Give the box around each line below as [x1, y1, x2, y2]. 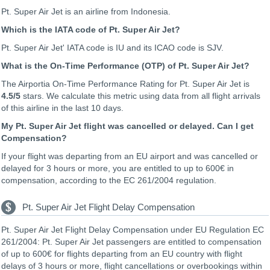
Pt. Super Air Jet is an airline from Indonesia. [1, 6, 171, 16]
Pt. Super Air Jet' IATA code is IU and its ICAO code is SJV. [1, 42, 224, 52]
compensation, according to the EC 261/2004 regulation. [1, 175, 216, 185]
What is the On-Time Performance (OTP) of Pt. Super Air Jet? [1, 60, 250, 71]
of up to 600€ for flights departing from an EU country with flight [1, 248, 242, 259]
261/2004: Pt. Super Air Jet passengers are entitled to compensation [1, 236, 262, 246]
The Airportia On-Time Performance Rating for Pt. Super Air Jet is [1, 78, 250, 89]
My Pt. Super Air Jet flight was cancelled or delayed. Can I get [1, 121, 254, 131]
